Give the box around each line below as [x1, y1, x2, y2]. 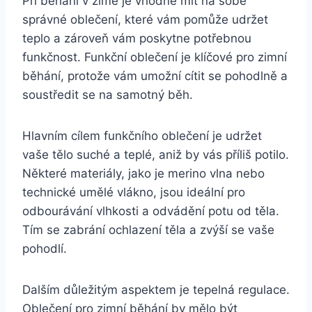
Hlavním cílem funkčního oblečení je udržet [22, 128, 262, 143]
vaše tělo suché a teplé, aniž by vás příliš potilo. [22, 147, 289, 162]
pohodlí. [22, 241, 67, 256]
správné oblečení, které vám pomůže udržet [22, 12, 268, 26]
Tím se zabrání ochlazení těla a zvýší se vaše [22, 222, 274, 237]
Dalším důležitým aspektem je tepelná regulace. [22, 282, 290, 297]
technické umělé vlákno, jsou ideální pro [22, 185, 245, 199]
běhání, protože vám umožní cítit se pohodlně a [22, 68, 288, 83]
